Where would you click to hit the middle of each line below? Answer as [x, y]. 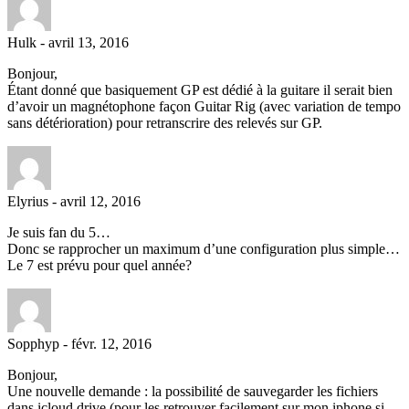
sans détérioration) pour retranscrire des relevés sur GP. [165, 122]
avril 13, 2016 [89, 42]
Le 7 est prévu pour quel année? [100, 265]
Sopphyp [33, 343]
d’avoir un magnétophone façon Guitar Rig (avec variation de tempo [204, 106]
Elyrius [28, 201]
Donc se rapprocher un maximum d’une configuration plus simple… [204, 248]
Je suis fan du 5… [59, 232]
